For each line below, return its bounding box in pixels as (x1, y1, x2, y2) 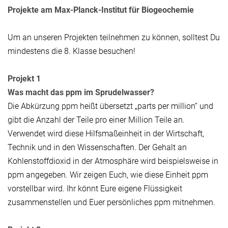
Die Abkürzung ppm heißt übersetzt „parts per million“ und (8, 101, 213, 111)
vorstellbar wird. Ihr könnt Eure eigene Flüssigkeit (8, 184, 182, 194)
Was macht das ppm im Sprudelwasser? (8, 88, 154, 98)
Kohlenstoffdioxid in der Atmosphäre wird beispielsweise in (8, 156, 218, 166)
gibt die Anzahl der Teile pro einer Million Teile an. (8, 115, 185, 125)
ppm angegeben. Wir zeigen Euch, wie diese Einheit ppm (8, 170, 208, 180)
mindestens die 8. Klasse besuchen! (8, 46, 135, 56)
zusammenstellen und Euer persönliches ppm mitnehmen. (8, 197, 215, 208)
